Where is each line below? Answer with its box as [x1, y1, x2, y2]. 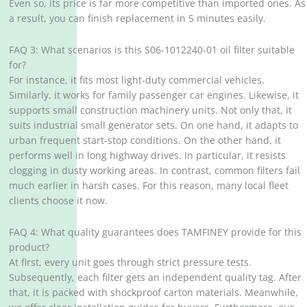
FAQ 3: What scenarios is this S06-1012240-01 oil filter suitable [9, 43, 295, 57]
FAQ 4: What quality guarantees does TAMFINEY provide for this [9, 225, 302, 239]
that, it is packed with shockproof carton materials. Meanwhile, [9, 286, 299, 299]
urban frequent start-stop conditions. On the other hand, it [9, 134, 282, 147]
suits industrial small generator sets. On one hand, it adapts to [9, 119, 299, 132]
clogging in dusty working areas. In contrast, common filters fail [9, 164, 301, 177]
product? [9, 241, 50, 254]
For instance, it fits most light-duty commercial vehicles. [9, 73, 265, 87]
